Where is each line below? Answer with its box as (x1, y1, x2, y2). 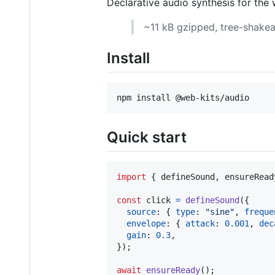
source (126, 206, 156, 217)
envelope (126, 218, 166, 228)
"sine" (205, 206, 234, 217)
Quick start (107, 128, 187, 146)
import (117, 171, 146, 182)
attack (185, 218, 215, 228)
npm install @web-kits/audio (117, 92, 249, 103)
